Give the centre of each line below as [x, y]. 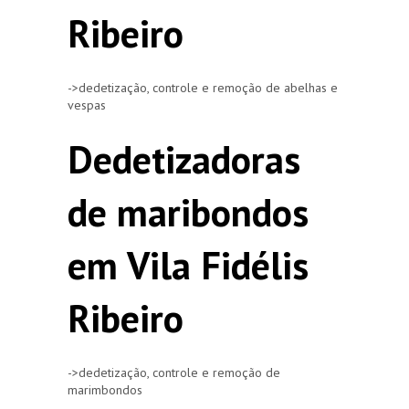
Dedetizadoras [184, 159]
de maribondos [188, 212]
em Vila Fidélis [188, 265]
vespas [87, 105]
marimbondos [105, 389]
